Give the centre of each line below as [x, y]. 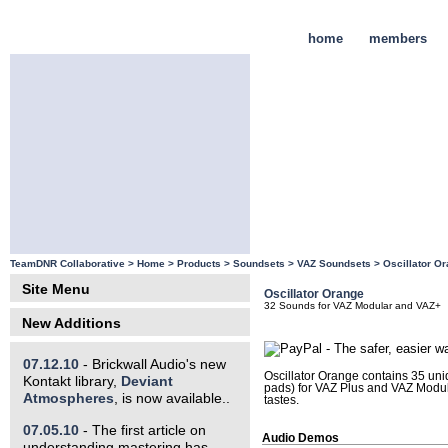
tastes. [282, 400]
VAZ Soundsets [334, 264]
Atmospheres [68, 398]
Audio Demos [301, 438]
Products [199, 264]
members [397, 38]
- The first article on [142, 429]
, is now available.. [171, 398]
